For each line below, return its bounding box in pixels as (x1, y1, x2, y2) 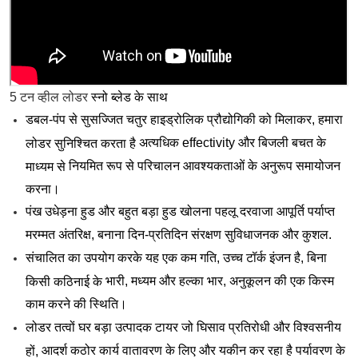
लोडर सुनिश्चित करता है (26, 136, 139, 150)
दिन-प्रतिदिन (128, 227, 188, 241)
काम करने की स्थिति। (26, 296, 127, 311)
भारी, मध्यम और (102, 273, 179, 288)
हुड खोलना (159, 204, 215, 218)
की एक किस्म (274, 273, 334, 288)
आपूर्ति (276, 204, 304, 218)
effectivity (182, 135, 235, 149)
